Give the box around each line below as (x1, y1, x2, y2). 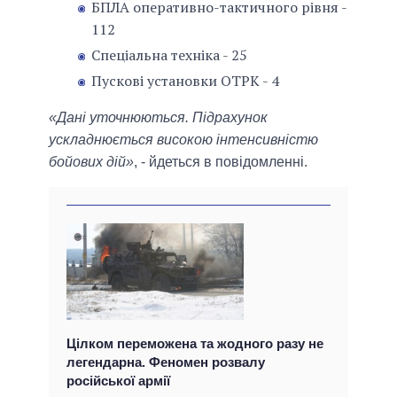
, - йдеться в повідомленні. (134, 154, 307, 170)
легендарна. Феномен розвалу (66, 354, 265, 370)
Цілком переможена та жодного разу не (66, 336, 323, 352)
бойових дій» (49, 154, 134, 170)
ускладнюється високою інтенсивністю (49, 132, 318, 148)
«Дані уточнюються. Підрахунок (49, 110, 268, 126)
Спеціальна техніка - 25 (91, 45, 247, 66)
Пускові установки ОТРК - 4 (91, 71, 279, 91)
